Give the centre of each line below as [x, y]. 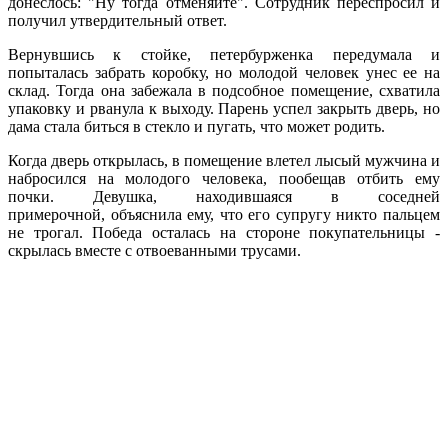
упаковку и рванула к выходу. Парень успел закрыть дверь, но [224, 108]
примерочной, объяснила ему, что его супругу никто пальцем [224, 214]
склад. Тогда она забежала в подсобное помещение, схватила [224, 90]
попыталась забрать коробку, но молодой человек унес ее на [224, 72]
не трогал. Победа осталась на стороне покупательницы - [224, 232]
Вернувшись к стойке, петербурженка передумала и [224, 54]
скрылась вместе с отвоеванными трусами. [154, 250]
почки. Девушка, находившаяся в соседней [224, 196]
